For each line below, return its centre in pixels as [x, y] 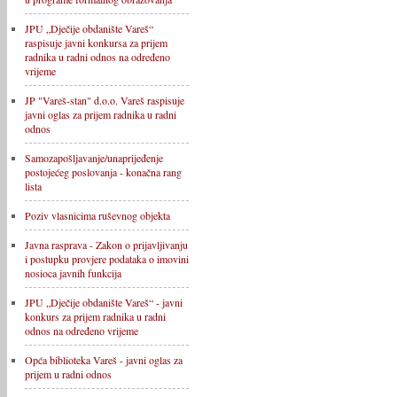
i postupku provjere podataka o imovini [107, 259]
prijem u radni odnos [68, 374]
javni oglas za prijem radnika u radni [101, 114]
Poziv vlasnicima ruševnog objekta [97, 215]
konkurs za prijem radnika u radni [95, 316]
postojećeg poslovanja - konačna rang [103, 172]
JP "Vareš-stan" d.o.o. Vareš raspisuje [105, 100]
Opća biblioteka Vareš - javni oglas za [104, 360]
